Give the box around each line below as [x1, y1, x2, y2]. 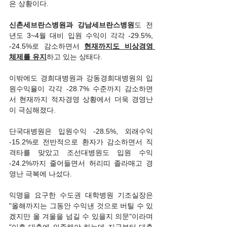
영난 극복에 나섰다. [9, 170, 72, 178]
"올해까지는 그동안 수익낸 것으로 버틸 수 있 [9, 202, 153, 210]
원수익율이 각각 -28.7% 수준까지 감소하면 [9, 85, 153, 93]
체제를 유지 [9, 53, 47, 61]
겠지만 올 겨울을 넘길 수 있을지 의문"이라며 [9, 212, 153, 220]
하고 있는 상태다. [47, 53, 102, 61]
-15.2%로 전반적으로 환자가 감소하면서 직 [9, 138, 153, 146]
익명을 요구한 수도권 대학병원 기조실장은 [9, 191, 153, 199]
